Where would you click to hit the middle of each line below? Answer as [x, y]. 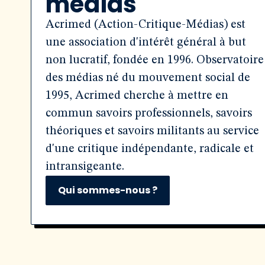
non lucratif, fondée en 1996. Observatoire [155, 60]
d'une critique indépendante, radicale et [150, 149]
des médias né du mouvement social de [148, 78]
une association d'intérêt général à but [146, 43]
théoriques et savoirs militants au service [152, 131]
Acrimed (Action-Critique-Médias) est [146, 25]
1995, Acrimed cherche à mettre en [137, 96]
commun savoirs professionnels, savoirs [149, 114]
